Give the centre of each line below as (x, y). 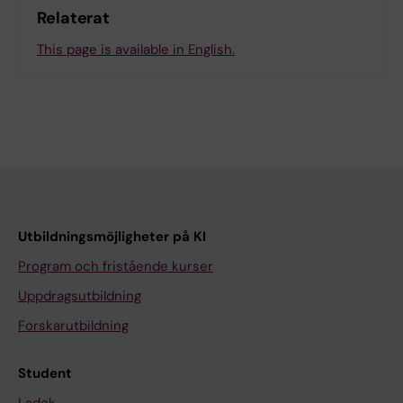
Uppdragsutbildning (80, 296)
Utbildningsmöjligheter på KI (112, 236)
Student (45, 373)
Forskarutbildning (73, 325)
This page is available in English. (136, 49)
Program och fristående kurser (116, 266)
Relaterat (74, 18)
